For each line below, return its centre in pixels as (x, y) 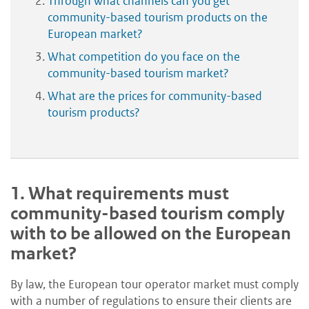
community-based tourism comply (148, 213)
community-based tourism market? (138, 73)
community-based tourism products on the (158, 17)
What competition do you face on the (144, 56)
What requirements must (129, 193)
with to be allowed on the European (151, 233)
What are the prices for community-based (155, 96)
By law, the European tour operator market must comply (154, 284)
